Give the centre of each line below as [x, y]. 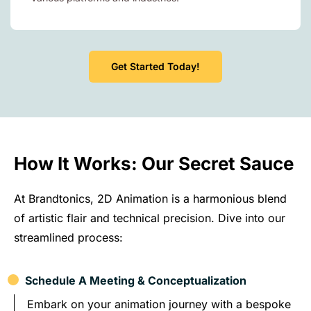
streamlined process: [68, 237]
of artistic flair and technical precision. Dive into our [150, 218]
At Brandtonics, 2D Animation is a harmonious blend [150, 198]
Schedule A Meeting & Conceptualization [133, 280]
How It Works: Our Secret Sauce [154, 163]
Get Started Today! [155, 66]
